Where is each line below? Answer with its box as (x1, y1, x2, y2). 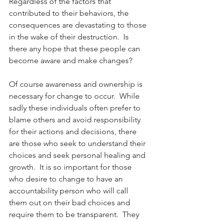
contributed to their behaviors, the (9, 8, 131, 18)
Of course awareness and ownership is (9, 79, 145, 89)
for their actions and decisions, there (9, 126, 139, 136)
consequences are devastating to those (9, 20, 148, 30)
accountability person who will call (9, 185, 130, 195)
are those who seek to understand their (9, 138, 147, 148)
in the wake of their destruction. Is (9, 32, 131, 41)
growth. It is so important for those (9, 162, 134, 172)
